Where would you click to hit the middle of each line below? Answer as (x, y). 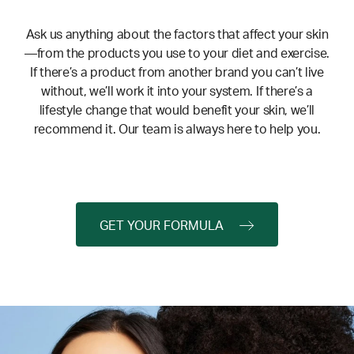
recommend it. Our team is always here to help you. (177, 130)
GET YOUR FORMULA (162, 226)
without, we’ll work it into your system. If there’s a (177, 92)
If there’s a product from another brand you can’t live (177, 73)
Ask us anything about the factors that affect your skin (177, 35)
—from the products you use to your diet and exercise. (177, 54)
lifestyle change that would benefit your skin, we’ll (177, 111)
